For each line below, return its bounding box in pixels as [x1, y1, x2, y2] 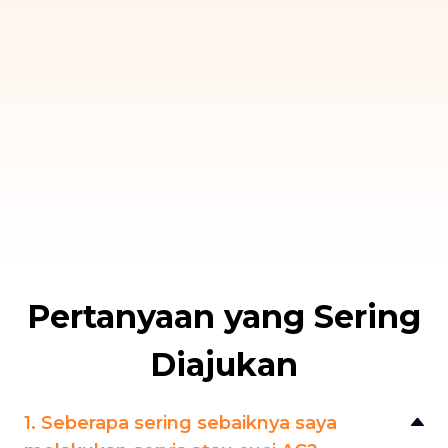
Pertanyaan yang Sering [27, 297, 421, 337]
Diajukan [150, 345, 298, 385]
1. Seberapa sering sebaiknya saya [24, 412, 337, 435]
